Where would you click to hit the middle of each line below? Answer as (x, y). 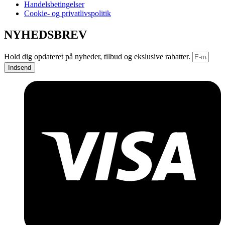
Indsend (20, 67)
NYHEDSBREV (45, 34)
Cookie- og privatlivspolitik (68, 13)
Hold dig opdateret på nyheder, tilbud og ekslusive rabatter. (98, 56)
